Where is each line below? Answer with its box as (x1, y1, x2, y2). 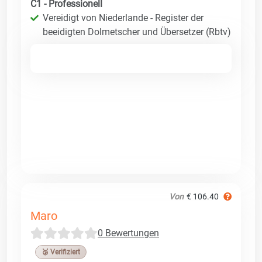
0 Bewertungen (98, 227, 159, 239)
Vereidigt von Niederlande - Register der (43, 12, 204, 23)
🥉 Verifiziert (42, 247, 80, 256)
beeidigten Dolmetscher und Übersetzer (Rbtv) (43, 26, 231, 37)
